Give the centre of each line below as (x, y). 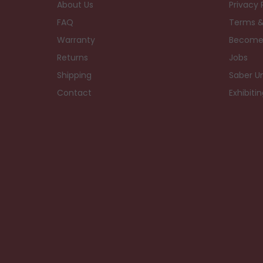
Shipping (74, 75)
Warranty (76, 40)
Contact (74, 92)
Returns (73, 57)
